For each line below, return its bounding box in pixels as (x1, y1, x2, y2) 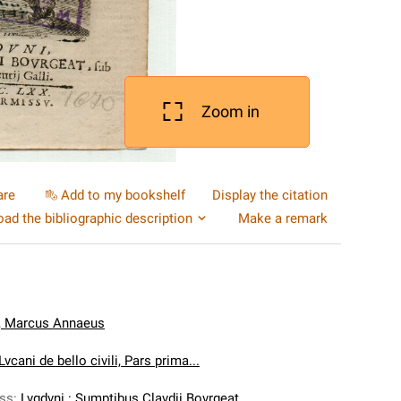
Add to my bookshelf (61, 187, 185, 203)
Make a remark (238, 210, 328, 226)
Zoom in (201, 102, 260, 121)
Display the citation (212, 187, 328, 203)
